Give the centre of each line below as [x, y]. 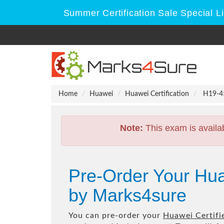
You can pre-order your [116, 215]
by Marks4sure [127, 195]
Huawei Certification [157, 94]
